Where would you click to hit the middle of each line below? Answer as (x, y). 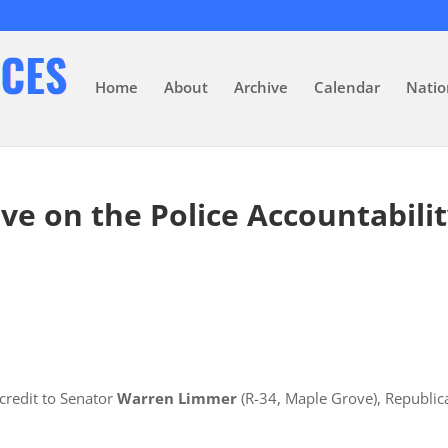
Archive (261, 87)
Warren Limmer (177, 398)
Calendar (347, 87)
